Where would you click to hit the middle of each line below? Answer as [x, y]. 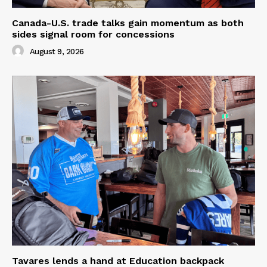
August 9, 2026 [57, 52]
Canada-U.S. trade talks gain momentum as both [128, 23]
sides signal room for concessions [93, 34]
